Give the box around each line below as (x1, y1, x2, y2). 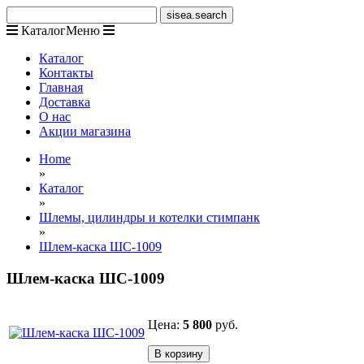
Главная (39, 80, 83, 94)
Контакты (39, 66, 93, 80)
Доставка (39, 95, 90, 109)
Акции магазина (39, 124, 131, 138)
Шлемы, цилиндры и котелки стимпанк (39, 210, 260, 224)
